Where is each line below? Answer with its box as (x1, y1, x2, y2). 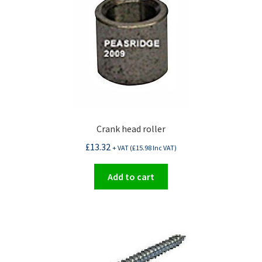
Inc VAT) (151, 143, 177, 152)
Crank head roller (96, 123, 166, 135)
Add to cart (108, 170, 154, 182)
